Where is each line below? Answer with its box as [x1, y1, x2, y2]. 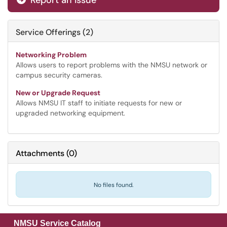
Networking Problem [16, 50, 87, 59]
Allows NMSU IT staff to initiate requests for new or [16, 98, 182, 107]
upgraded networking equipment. [16, 108, 125, 118]
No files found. [94, 181, 133, 189]
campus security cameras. [16, 70, 102, 80]
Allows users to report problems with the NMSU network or [16, 60, 207, 69]
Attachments [16, 148, 64, 159]
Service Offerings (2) [16, 27, 93, 37]
